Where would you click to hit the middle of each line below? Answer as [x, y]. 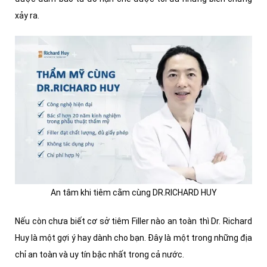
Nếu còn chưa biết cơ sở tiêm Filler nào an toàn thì [112, 221]
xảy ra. [29, 16]
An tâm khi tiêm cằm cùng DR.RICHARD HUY [133, 192]
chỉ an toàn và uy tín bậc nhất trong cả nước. [100, 254]
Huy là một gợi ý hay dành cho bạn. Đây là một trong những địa [133, 237]
